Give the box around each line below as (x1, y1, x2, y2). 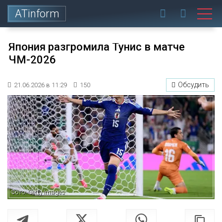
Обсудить (178, 81, 209, 89)
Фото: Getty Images (11, 188, 65, 196)
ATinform (15, 7, 59, 20)
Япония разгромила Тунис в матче (8, 41, 185, 53)
